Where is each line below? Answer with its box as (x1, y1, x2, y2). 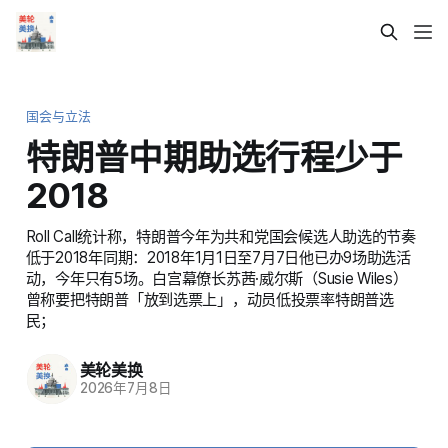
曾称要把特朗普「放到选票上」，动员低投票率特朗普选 (25, 289, 394, 309)
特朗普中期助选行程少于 (25, 135, 403, 178)
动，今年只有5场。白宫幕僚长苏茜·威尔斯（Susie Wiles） (25, 268, 408, 288)
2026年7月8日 (79, 380, 172, 397)
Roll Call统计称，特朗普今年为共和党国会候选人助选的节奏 (25, 226, 416, 246)
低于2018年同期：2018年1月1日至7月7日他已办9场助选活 (25, 247, 411, 267)
